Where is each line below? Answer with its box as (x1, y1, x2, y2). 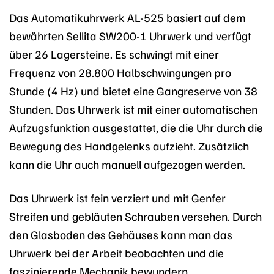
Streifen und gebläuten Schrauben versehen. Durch (9, 208, 262, 223)
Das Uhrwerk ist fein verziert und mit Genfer (9, 190, 226, 205)
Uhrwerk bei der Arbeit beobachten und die (9, 245, 224, 260)
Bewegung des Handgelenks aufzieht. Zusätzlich (9, 138, 249, 153)
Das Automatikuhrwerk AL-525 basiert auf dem (9, 9, 246, 24)
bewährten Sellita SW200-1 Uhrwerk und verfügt (9, 28, 251, 43)
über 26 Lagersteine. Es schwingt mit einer (9, 46, 219, 61)
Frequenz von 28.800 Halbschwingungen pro (9, 64, 231, 80)
